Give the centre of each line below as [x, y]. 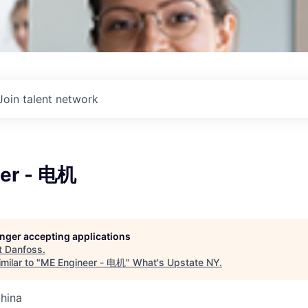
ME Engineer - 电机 [83, 262]
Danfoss [24, 249]
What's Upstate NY [176, 262]
